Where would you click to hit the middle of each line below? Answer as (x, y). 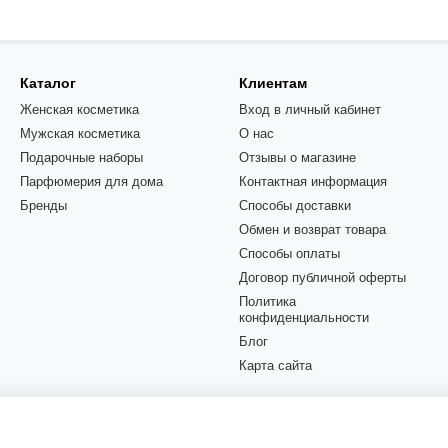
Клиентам (273, 83)
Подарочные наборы (81, 157)
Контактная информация (313, 181)
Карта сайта (275, 365)
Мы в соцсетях (280, 409)
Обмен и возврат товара (312, 229)
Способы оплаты (289, 253)
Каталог (48, 83)
